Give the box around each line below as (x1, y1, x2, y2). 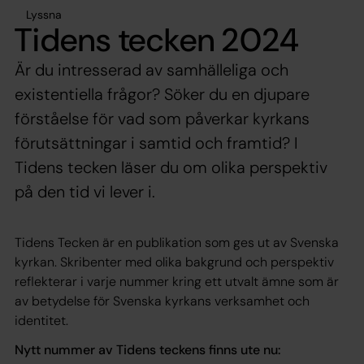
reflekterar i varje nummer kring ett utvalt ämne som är (15, 272, 339, 290)
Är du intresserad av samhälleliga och (15, 58, 288, 80)
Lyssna (26, 6, 62, 22)
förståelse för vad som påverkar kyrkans (15, 107, 310, 129)
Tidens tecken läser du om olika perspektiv (15, 156, 327, 178)
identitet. (15, 311, 71, 329)
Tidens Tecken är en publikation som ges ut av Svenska (15, 233, 339, 251)
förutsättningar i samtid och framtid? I (15, 132, 297, 154)
